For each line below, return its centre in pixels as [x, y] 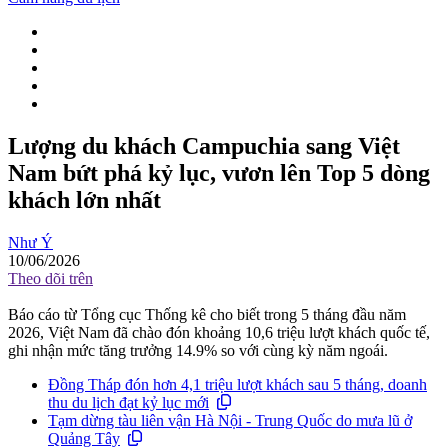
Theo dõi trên [50, 278]
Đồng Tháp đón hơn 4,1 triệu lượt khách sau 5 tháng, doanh [237, 384]
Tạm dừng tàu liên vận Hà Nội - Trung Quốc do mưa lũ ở [230, 420]
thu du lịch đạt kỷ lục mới [128, 402]
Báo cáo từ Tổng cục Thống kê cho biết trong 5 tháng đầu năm [207, 314]
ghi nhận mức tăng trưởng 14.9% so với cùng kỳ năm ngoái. [198, 350]
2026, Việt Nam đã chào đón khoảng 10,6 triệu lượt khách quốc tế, [219, 332]
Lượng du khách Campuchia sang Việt [204, 146]
